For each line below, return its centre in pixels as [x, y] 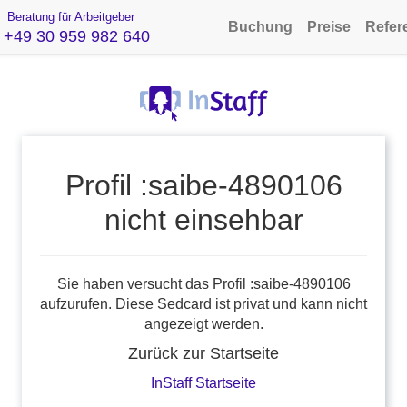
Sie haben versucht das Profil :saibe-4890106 [203, 284]
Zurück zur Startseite [203, 353]
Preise [329, 27]
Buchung [260, 27]
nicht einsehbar [203, 220]
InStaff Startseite [203, 383]
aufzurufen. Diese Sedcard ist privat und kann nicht [203, 304]
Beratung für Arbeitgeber [69, 17]
